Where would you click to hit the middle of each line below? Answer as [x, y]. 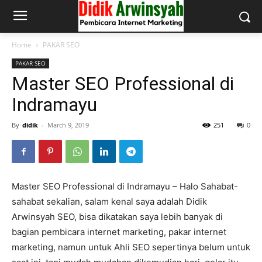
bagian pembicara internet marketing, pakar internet [119, 232]
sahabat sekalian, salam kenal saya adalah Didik [109, 201]
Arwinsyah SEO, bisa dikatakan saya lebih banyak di [117, 217]
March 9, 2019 [68, 125]
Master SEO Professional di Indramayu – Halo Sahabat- [125, 186]
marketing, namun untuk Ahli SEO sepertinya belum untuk [131, 247]
